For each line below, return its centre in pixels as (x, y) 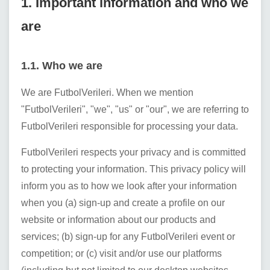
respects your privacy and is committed (162, 152)
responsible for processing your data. (158, 126)
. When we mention (152, 93)
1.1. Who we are (62, 66)
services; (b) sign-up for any (81, 237)
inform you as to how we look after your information (129, 186)
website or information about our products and (118, 220)
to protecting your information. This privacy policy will (133, 169)
